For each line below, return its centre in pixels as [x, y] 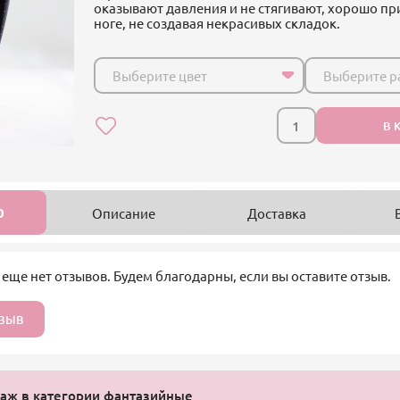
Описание [123, 212]
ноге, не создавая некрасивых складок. [217, 23]
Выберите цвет [159, 76]
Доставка [276, 212]
